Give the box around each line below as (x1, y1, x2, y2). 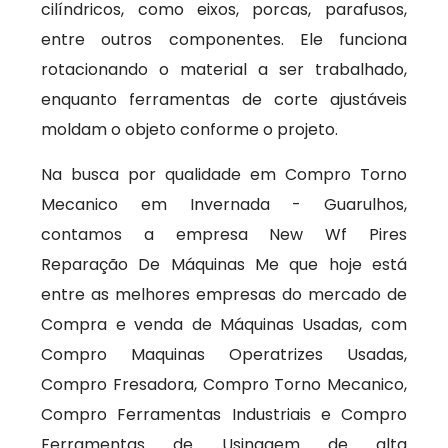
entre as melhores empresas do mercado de (41, 283, 407, 306)
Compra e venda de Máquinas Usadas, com (41, 313, 407, 336)
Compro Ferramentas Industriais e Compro (41, 403, 407, 426)
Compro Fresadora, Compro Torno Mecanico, (41, 373, 407, 396)
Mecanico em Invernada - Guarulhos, (41, 193, 407, 216)
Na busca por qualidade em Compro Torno (41, 163, 407, 186)
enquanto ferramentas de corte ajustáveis (41, 88, 407, 111)
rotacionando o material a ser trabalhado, (41, 58, 407, 81)
